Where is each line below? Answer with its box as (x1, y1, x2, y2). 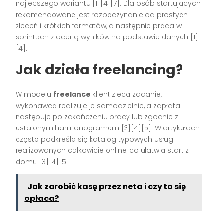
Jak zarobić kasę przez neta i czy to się (27, 181, 186, 192)
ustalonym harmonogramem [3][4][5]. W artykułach (16, 123, 200, 133)
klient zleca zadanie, (91, 89, 162, 99)
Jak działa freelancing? (16, 60, 183, 79)
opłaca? (24, 192, 59, 204)
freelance (53, 89, 91, 99)
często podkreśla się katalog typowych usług (16, 134, 174, 144)
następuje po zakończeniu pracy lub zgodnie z (16, 111, 179, 122)
